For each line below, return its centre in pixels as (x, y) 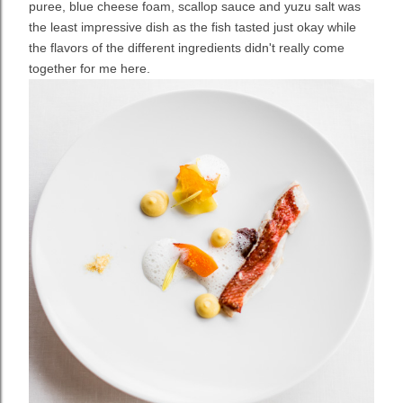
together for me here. (91, 69)
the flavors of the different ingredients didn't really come (187, 48)
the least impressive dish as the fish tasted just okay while (193, 27)
